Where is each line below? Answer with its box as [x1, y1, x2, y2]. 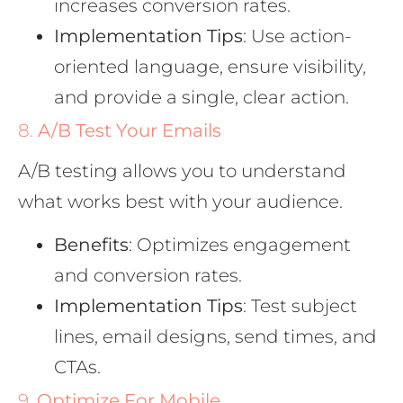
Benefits [54, 234, 129, 256]
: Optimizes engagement [129, 234, 351, 256]
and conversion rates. [54, 264, 242, 287]
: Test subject [243, 295, 357, 318]
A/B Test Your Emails [38, 119, 221, 141]
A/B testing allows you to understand [18, 159, 346, 182]
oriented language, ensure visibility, [54, 55, 366, 77]
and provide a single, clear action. [54, 85, 349, 108]
